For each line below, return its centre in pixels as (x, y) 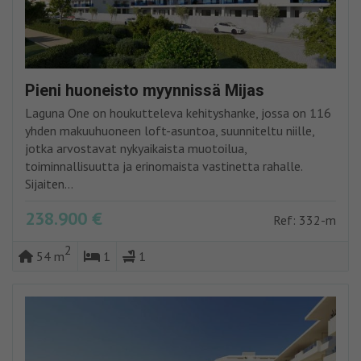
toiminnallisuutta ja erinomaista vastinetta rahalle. (164, 166)
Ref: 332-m (305, 220)
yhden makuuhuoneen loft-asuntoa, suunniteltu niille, (170, 131)
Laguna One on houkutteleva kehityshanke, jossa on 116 (178, 113)
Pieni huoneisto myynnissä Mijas (145, 91)
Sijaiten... (49, 184)
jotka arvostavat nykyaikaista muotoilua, (136, 149)
